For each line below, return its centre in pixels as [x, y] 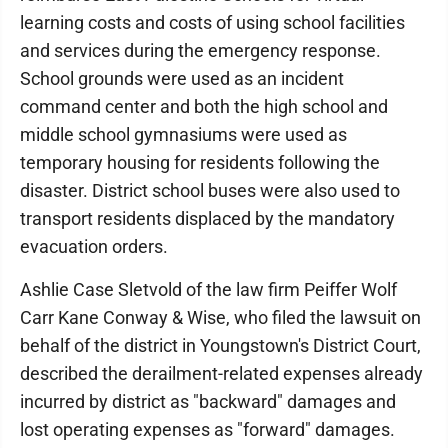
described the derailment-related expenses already [221, 374]
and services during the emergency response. [200, 51]
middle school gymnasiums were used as [183, 135]
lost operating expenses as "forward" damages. [207, 430]
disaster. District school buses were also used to [210, 191]
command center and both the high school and [204, 107]
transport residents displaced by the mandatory [207, 219]
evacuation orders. [94, 247]
